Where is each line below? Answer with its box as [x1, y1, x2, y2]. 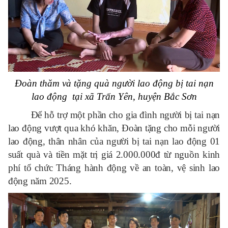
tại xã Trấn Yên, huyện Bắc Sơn [72, 91, 197, 102]
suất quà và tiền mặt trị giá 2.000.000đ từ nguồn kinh [8, 149, 220, 160]
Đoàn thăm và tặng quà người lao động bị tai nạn [14, 77, 214, 89]
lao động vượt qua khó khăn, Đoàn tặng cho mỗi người [8, 122, 220, 133]
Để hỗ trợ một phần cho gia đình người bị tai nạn [31, 109, 220, 120]
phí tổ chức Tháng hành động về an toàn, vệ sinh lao [8, 162, 220, 173]
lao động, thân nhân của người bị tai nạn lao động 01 [8, 135, 220, 147]
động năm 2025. [8, 175, 72, 186]
